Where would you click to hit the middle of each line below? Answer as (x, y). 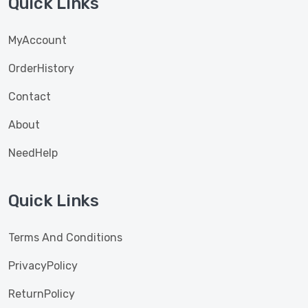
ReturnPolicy (42, 294)
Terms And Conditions (65, 238)
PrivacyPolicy (43, 266)
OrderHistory (41, 68)
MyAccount (37, 40)
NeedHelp (33, 153)
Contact (30, 97)
